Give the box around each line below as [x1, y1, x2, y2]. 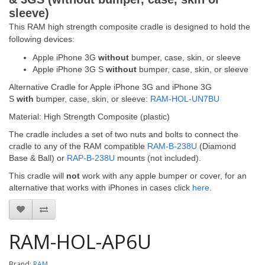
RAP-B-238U [67, 153, 115, 163]
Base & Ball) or [9, 153, 67, 163]
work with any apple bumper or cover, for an [80, 171, 247, 180]
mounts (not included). [115, 153, 201, 163]
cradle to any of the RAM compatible [9, 141, 147, 151]
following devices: [9, 34, 75, 44]
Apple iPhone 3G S [33, 64, 106, 74]
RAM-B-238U [147, 141, 197, 151]
